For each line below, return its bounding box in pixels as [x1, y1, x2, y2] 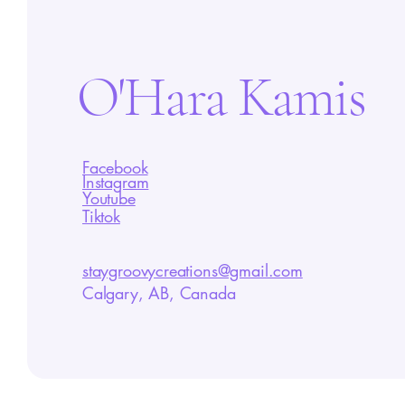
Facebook [82, 156, 148, 178]
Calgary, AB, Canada [82, 282, 236, 304]
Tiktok [82, 205, 120, 227]
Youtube [82, 187, 136, 209]
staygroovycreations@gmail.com [82, 259, 303, 281]
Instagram [82, 171, 149, 193]
